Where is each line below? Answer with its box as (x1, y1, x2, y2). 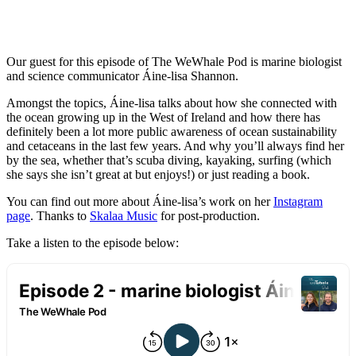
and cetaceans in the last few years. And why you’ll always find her (6, 139, 344, 153)
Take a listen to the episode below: (6, 236, 179, 250)
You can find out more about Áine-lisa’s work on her (6, 195, 273, 209)
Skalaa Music (90, 209, 157, 223)
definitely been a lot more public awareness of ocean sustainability (6, 125, 337, 139)
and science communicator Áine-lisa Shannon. (6, 69, 238, 83)
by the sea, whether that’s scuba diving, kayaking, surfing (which (6, 153, 331, 168)
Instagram (273, 195, 323, 209)
